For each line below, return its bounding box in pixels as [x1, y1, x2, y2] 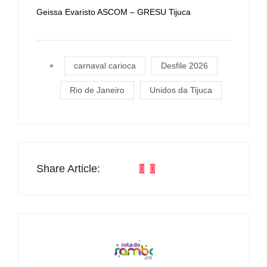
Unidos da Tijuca [150, 85, 212, 95]
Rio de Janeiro [70, 85, 125, 95]
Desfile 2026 [161, 61, 208, 71]
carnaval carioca [74, 61, 136, 71]
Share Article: [36, 163, 100, 175]
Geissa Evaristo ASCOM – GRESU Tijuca [36, 7, 191, 17]
